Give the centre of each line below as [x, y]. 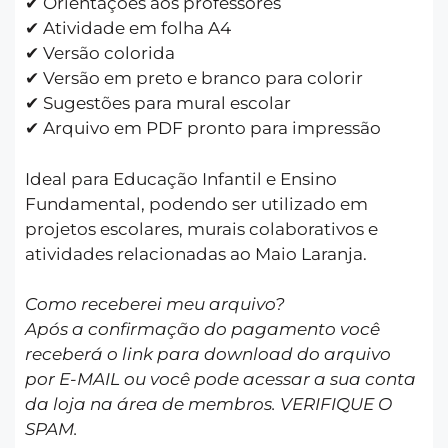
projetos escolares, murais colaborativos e [201, 228]
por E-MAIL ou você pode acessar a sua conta [220, 379]
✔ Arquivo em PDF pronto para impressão [203, 128]
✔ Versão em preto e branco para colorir [194, 78]
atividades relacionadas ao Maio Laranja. [196, 253]
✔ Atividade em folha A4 [128, 28]
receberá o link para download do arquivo [208, 354]
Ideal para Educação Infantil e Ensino [181, 178]
